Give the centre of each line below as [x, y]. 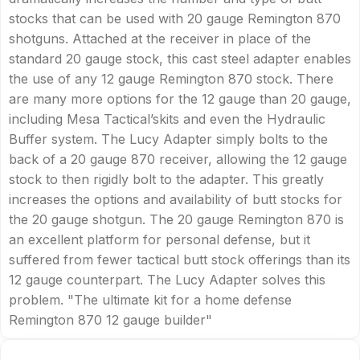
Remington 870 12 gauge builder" [110, 320]
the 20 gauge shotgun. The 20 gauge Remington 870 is [176, 220]
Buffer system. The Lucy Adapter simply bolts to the [168, 139]
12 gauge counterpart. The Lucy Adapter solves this [167, 280]
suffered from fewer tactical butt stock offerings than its [180, 260]
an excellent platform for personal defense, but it [160, 240]
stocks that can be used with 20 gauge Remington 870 [175, 19]
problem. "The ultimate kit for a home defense [150, 300]
